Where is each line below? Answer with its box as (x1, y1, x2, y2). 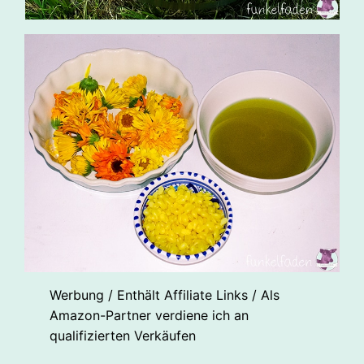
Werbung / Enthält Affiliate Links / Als (50, 287, 280, 304)
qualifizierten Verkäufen (50, 327, 197, 344)
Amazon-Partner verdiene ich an (50, 307, 249, 324)
